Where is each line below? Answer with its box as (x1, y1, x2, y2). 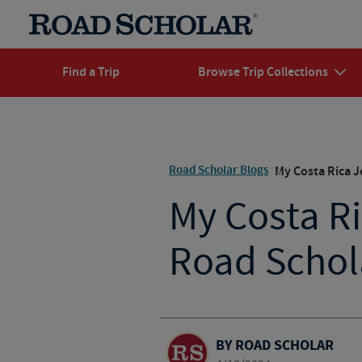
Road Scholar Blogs (168, 162, 268, 179)
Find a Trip (61, 64, 120, 81)
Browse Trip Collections (197, 64, 328, 81)
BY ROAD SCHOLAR (215, 335, 334, 356)
